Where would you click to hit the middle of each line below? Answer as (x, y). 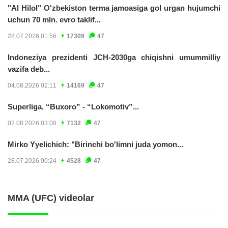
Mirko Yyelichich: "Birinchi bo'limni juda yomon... (95, 144)
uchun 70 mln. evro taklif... (54, 19)
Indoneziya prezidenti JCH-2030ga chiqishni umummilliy (114, 57)
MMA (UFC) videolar (51, 198)
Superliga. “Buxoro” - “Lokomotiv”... (73, 106)
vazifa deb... (29, 69)
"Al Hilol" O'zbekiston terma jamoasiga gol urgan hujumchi (114, 8)
